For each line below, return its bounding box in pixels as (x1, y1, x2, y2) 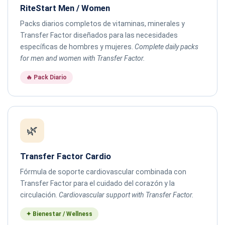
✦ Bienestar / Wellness (26, 210, 92, 217)
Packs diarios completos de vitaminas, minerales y (20, 19, 185, 28)
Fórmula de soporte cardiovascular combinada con (20, 167, 186, 176)
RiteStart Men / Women (20, 3, 110, 13)
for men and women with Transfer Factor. (20, 54, 145, 62)
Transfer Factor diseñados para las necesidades (20, 31, 178, 39)
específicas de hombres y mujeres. (20, 42, 135, 51)
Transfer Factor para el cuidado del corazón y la (20, 179, 175, 187)
